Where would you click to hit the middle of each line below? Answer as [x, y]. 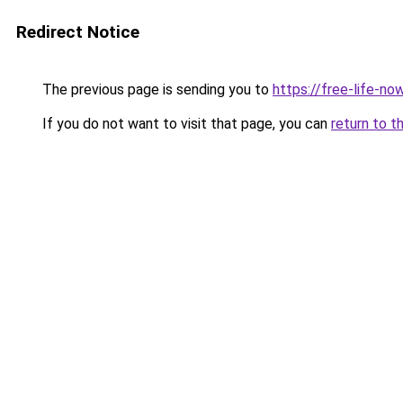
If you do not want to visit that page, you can [185, 124]
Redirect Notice [78, 32]
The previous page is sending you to [156, 90]
